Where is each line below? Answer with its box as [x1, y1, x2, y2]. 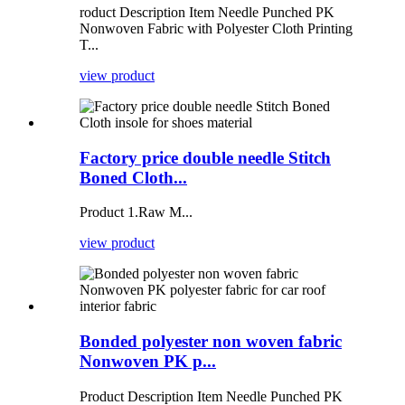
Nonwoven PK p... [80, 352, 216, 372]
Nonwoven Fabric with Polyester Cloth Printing [80, 20, 353, 36]
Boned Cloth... [80, 167, 187, 187]
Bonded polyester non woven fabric [80, 332, 342, 352]
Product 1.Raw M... [80, 204, 193, 221]
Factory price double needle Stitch [80, 147, 331, 167]
